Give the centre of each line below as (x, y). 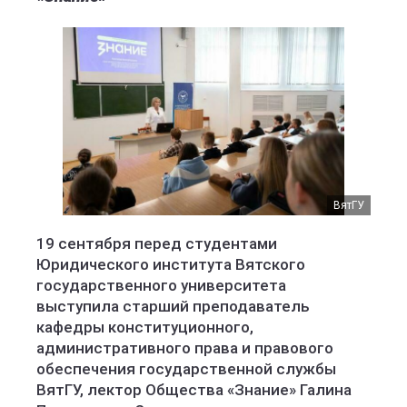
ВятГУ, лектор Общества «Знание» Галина (194, 390)
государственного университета (161, 285)
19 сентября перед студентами (157, 243)
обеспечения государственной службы (186, 369)
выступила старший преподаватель (173, 306)
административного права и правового (185, 348)
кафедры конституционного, (145, 327)
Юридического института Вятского (171, 264)
